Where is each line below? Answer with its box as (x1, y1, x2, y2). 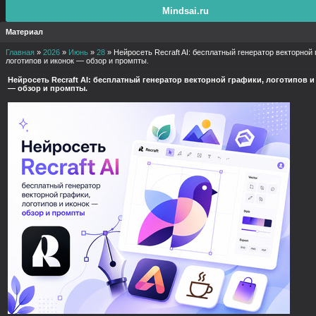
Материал (6, 28, 43, 36)
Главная (6, 48, 35, 56)
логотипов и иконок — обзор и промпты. (6, 56, 149, 65)
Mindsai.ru (162, 6, 209, 16)
